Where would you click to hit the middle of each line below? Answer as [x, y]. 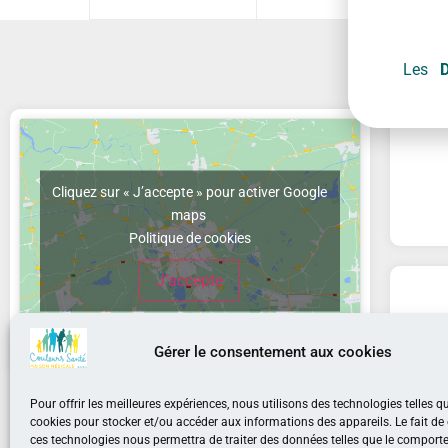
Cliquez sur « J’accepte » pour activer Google [190, 191]
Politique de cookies [189, 237]
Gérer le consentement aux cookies [272, 351]
